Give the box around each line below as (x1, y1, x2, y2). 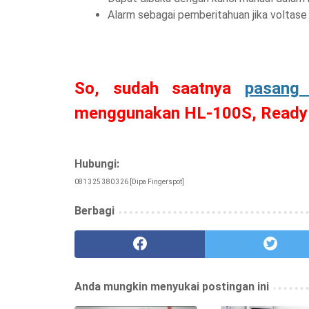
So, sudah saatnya (74, 79, 245, 99)
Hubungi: (74, 157, 119, 171)
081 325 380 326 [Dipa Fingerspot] (74, 178, 184, 186)
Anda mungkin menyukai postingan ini (74, 280, 269, 294)
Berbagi (74, 204, 114, 218)
